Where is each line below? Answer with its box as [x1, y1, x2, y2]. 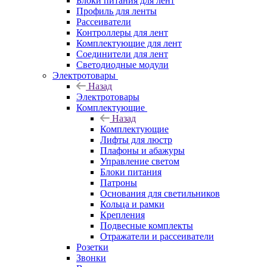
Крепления [100, 209, 145, 220]
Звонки [76, 252, 106, 263]
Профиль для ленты [76, 5, 157, 16]
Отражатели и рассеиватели [100, 231, 214, 241]
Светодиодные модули [76, 59, 169, 70]
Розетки [76, 241, 108, 252]
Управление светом [100, 156, 179, 166]
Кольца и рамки [100, 198, 164, 209]
